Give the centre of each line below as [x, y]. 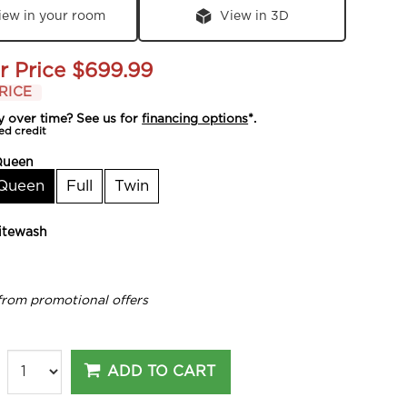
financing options [195, 119]
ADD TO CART [162, 372]
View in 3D [255, 16]
